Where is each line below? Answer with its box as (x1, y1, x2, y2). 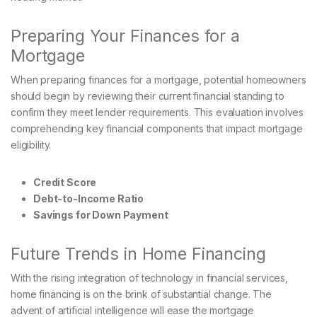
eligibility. (11, 139, 52, 151)
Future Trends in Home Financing (11, 243, 266, 265)
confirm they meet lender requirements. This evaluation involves (11, 106, 304, 119)
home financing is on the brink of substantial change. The (11, 288, 272, 301)
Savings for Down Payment (33, 209, 168, 221)
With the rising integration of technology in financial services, (11, 272, 289, 284)
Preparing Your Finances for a (11, 25, 240, 47)
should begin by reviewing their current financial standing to (11, 90, 284, 103)
